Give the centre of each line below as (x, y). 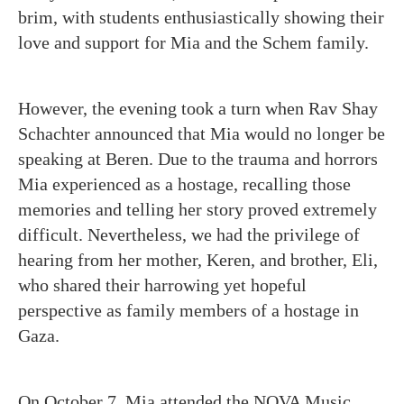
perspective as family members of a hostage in (188, 310)
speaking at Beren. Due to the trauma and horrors (198, 159)
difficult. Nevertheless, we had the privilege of (189, 234)
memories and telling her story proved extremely (197, 209)
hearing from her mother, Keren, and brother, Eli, (198, 260)
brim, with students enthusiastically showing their (201, 17)
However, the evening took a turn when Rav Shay (198, 108)
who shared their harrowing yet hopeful (162, 285)
